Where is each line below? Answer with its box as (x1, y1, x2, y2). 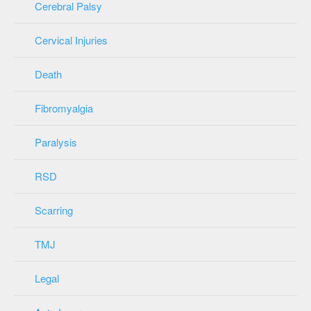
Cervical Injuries (35, 32, 108, 47)
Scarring (35, 202, 73, 217)
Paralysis (35, 134, 77, 149)
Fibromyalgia (35, 100, 93, 115)
